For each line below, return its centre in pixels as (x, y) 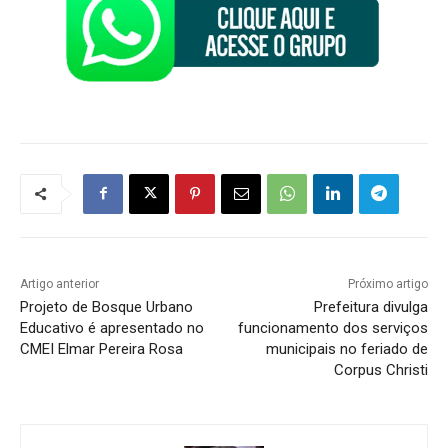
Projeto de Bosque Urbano (106, 306)
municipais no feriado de (346, 348)
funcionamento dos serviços (332, 327)
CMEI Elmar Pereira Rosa (101, 348)
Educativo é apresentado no (112, 327)
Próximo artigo (387, 283)
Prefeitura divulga (370, 306)
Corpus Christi (380, 369)
